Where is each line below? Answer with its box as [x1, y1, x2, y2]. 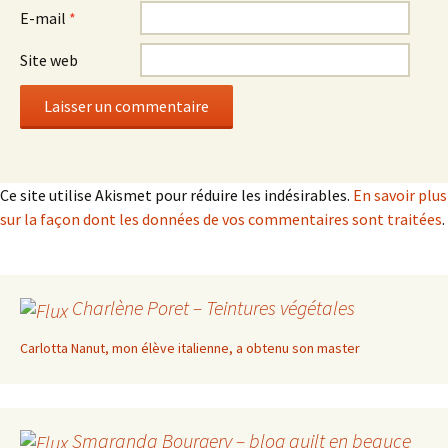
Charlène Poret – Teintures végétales [72, 295, 355, 320]
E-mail [20, 8, 69, 28]
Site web [20, 50, 78, 70]
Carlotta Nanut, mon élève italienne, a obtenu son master [20, 338, 360, 357]
